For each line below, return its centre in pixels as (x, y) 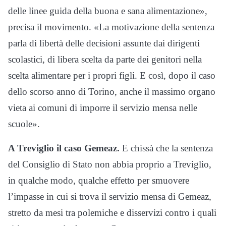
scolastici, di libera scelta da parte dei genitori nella (105, 60)
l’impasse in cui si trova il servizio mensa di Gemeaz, (110, 197)
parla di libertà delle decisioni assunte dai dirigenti (104, 43)
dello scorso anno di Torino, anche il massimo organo (112, 92)
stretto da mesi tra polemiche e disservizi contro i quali (112, 213)
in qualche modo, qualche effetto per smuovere (99, 181)
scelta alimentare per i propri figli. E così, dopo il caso (112, 76)
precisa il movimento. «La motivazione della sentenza (111, 27)
